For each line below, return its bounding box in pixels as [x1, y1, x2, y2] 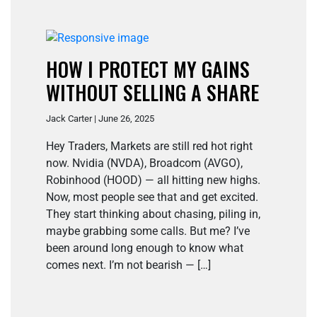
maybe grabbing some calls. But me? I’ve [46, 224, 250, 238]
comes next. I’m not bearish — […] [46, 258, 211, 272]
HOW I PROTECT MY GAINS [46, 54, 250, 84]
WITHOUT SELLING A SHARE [46, 78, 259, 108]
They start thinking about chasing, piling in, [46, 207, 260, 221]
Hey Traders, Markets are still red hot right [46, 139, 253, 154]
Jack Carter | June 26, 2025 [46, 113, 154, 125]
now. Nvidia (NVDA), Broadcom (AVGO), [46, 156, 243, 171]
